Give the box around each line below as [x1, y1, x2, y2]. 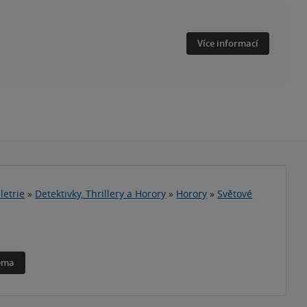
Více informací [197, 37, 258, 49]
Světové [217, 187, 253, 200]
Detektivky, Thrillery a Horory [35, 187, 167, 200]
